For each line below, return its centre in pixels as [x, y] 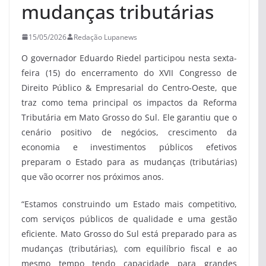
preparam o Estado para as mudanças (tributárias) [129, 161]
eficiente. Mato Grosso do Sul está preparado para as [129, 233]
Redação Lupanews [105, 37]
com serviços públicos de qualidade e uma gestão [129, 218]
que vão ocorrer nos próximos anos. [93, 176]
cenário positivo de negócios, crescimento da [129, 132]
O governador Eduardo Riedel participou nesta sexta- [129, 58]
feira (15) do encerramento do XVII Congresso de [129, 72]
